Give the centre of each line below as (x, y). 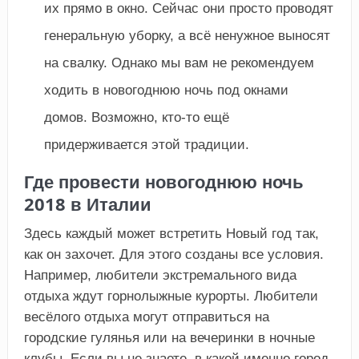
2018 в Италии (87, 204)
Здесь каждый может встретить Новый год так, (171, 234)
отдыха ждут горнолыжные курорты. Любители (171, 296)
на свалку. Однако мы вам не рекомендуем (179, 63)
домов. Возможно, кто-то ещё (136, 118)
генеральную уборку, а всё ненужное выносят (187, 36)
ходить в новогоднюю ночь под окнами (166, 91)
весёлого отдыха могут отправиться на (146, 317)
